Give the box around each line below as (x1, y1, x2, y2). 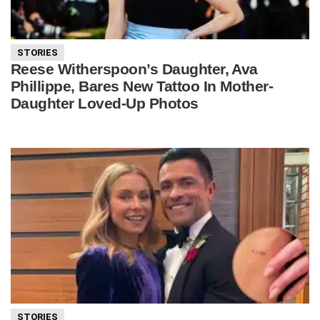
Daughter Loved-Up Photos (11, 94, 199, 111)
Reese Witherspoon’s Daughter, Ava (11, 60, 258, 77)
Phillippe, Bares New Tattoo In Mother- (11, 77, 274, 94)
